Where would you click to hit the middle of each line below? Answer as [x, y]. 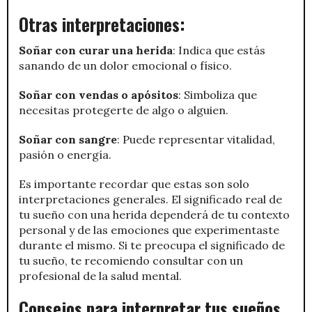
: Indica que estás [219, 50]
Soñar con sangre [68, 139]
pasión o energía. [65, 154]
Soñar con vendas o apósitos [99, 94]
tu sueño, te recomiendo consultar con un [131, 260]
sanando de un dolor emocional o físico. [125, 65]
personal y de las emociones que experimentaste [149, 229]
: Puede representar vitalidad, [196, 139]
